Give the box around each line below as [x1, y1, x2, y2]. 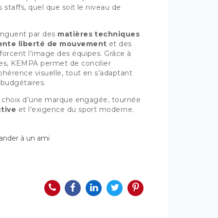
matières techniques [57, 30, 140, 38]
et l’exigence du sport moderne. [16, 105, 134, 114]
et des [107, 39, 132, 48]
